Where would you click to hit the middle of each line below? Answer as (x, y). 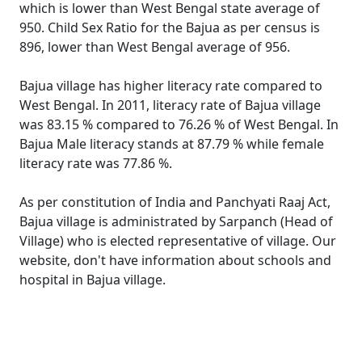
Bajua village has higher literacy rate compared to (171, 86)
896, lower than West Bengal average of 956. (155, 47)
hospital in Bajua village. (93, 280)
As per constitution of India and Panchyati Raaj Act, (175, 202)
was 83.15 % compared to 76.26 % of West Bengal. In (179, 124)
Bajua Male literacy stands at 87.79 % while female (172, 144)
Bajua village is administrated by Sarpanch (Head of (176, 221)
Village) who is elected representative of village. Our (178, 241)
